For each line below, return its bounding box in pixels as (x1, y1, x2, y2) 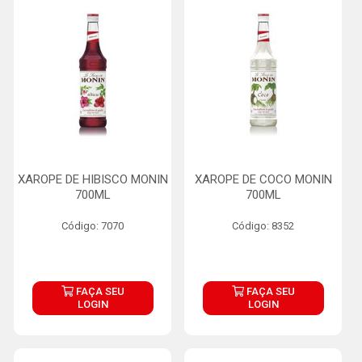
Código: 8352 (232, 220, 294, 232)
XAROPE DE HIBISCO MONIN (17, 172, 168, 187)
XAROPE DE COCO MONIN (194, 172, 332, 187)
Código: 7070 (61, 220, 124, 232)
